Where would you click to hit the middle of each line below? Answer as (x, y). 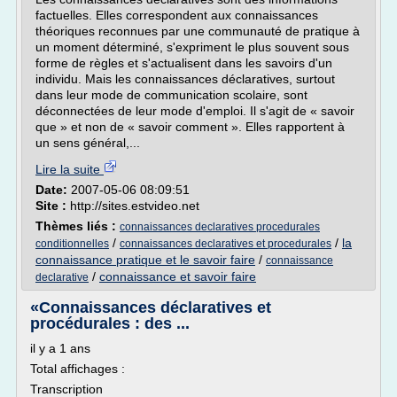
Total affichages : (78, 369)
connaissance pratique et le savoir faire (145, 260)
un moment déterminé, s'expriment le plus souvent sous (192, 47)
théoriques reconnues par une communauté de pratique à (198, 31)
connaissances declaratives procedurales (220, 227)
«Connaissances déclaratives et (151, 307)
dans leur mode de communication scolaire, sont (171, 95)
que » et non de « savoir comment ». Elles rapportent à (190, 127)
